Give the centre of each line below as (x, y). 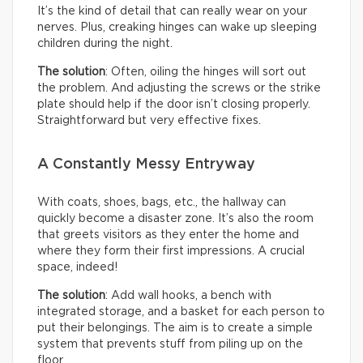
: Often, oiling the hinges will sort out (206, 73)
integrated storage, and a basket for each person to (181, 312)
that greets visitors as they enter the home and (168, 235)
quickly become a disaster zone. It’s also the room (175, 219)
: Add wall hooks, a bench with (188, 296)
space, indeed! (77, 268)
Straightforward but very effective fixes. (149, 121)
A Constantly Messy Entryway (146, 165)
